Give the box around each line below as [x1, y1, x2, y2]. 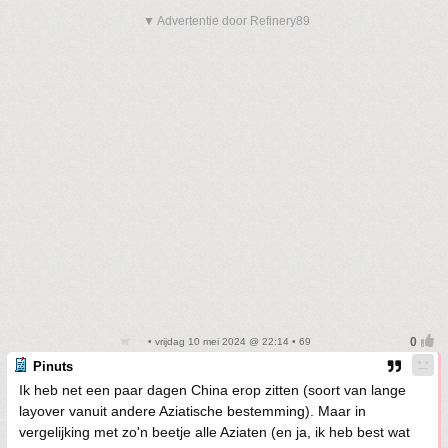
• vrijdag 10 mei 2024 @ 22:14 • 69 [145, 336, 311, 347]
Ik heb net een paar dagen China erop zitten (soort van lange [19, 382, 406, 398]
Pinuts [33, 359, 73, 374]
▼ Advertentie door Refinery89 [143, 14, 310, 28]
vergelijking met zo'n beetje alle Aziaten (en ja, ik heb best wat [19, 424, 410, 440]
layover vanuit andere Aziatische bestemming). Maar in [19, 403, 366, 419]
